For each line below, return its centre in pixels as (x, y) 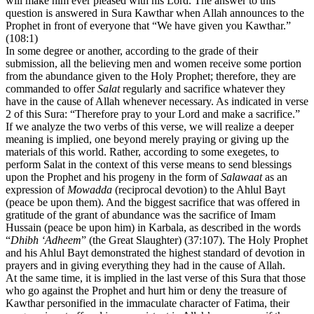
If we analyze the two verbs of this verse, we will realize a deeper (150, 127)
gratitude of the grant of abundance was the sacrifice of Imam (141, 215)
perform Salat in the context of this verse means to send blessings (149, 165)
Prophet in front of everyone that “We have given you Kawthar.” (148, 26)
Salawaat (241, 177)
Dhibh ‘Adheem (46, 240)
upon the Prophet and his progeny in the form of (113, 177)
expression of (36, 190)
